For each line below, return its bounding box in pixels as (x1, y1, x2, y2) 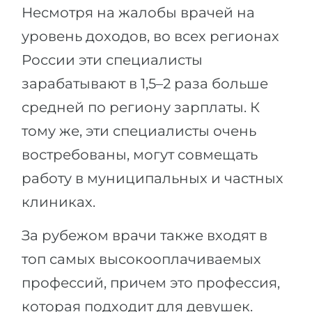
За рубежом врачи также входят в (22, 227, 267, 244)
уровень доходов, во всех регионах (22, 28, 279, 45)
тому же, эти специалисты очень (22, 123, 256, 139)
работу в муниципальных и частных (22, 170, 283, 187)
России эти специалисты (22, 52, 203, 68)
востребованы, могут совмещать (22, 146, 258, 163)
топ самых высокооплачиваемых (22, 251, 261, 267)
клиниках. (22, 194, 95, 210)
